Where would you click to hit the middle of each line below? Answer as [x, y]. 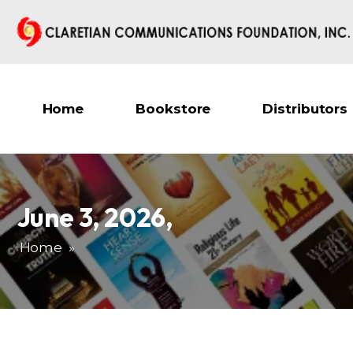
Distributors [305, 108]
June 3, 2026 [91, 217]
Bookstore [173, 108]
